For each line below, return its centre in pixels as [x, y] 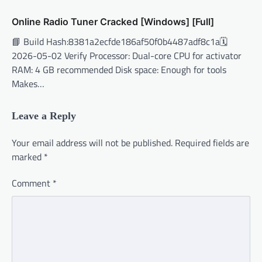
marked [28, 157]
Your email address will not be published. [92, 143]
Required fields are [212, 143]
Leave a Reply [44, 116]
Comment [32, 183]
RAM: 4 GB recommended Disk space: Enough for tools [119, 70]
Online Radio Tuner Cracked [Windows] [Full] [113, 22]
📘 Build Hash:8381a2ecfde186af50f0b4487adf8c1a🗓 [120, 42]
